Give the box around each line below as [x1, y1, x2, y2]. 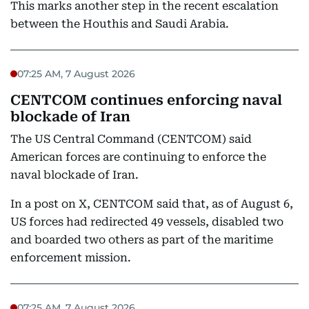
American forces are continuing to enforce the [10, 150, 266, 163]
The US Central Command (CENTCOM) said [10, 132, 252, 146]
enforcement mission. [10, 251, 131, 264]
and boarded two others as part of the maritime [10, 233, 273, 246]
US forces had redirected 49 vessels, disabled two [10, 215, 283, 228]
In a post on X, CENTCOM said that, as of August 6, [10, 197, 293, 210]
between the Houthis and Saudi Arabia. [10, 17, 229, 30]
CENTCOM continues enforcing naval [10, 92, 282, 108]
